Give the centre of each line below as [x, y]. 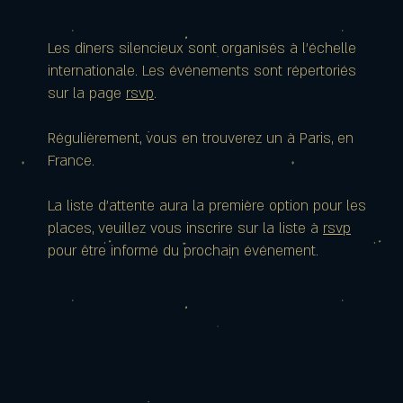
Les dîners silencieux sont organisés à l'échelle [202, 49]
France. [73, 161]
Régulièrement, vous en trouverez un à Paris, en [201, 139]
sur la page [87, 94]
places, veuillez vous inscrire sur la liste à [185, 228]
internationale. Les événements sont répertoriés [202, 71]
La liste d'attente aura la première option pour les [207, 206]
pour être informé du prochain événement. [183, 251]
